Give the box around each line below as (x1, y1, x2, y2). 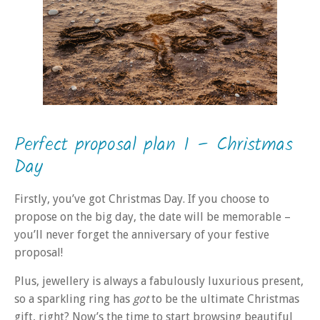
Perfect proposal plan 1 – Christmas (14, 130, 293, 161)
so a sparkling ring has (14, 291, 133, 306)
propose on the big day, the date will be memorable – (14, 210, 291, 224)
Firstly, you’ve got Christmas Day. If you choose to (14, 192, 269, 206)
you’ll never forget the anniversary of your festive (14, 228, 269, 242)
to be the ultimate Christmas (151, 291, 299, 306)
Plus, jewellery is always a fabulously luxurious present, (14, 274, 304, 288)
